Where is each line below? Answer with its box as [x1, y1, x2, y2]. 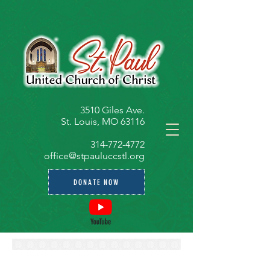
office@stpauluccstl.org [44, 150, 145, 162]
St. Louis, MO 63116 [61, 116, 145, 127]
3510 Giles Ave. [80, 104, 145, 116]
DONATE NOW [73, 177, 120, 187]
